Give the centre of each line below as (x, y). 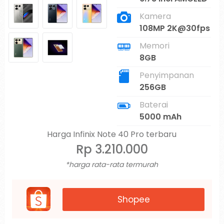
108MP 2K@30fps (174, 28)
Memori (154, 46)
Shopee (133, 199)
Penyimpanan (166, 75)
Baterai (153, 105)
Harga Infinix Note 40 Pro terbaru (112, 134)
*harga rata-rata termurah (112, 164)
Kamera (155, 16)
